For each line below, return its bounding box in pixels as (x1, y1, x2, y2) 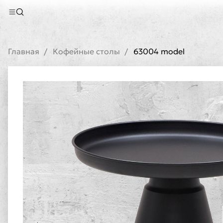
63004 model (133, 46, 185, 56)
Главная (8, 46, 39, 56)
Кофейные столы (53, 46, 120, 56)
